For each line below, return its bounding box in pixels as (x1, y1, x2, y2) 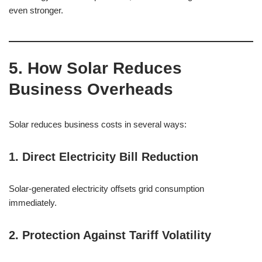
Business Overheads (9, 80, 173, 98)
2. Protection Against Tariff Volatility (9, 229, 211, 242)
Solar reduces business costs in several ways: (9, 119, 187, 129)
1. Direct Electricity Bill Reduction (9, 150, 198, 163)
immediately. (9, 198, 57, 208)
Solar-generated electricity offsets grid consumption (9, 184, 204, 194)
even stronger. (9, 5, 63, 15)
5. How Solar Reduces (9, 59, 182, 77)
